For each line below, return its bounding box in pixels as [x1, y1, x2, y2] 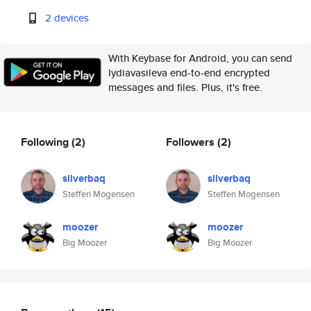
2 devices [45, 10, 90, 25]
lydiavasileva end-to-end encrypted [108, 65, 270, 80]
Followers [166, 133, 217, 150]
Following [21, 133, 72, 150]
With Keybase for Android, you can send [108, 51, 292, 65]
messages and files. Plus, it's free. [108, 80, 262, 94]
